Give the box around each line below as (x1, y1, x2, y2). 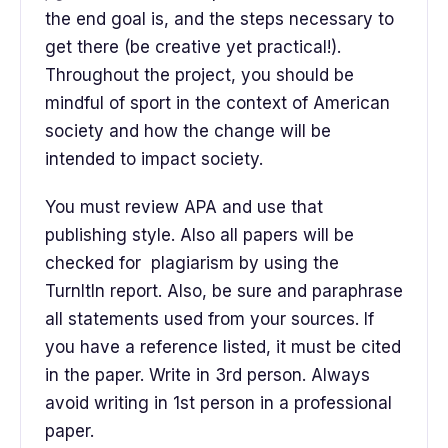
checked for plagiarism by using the (45, 253, 339, 274)
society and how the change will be (45, 121, 331, 142)
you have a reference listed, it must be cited (45, 337, 401, 358)
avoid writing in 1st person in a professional (45, 393, 392, 414)
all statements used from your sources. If (45, 309, 374, 330)
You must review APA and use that (45, 197, 323, 218)
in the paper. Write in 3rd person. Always (45, 365, 370, 386)
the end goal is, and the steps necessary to (45, 9, 394, 30)
